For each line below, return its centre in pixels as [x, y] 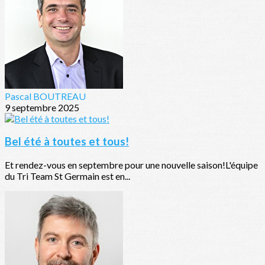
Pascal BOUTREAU [45, 96]
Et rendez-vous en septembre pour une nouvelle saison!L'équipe [131, 165]
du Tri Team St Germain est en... [67, 176]
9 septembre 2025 [42, 107]
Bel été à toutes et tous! [67, 142]
